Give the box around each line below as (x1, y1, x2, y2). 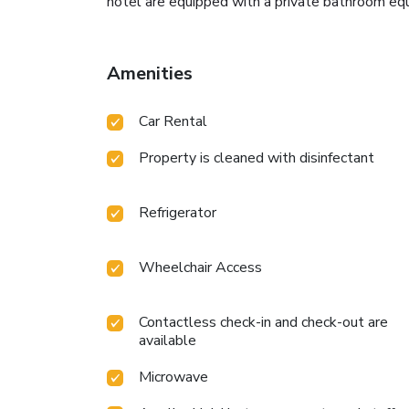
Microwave (139, 367, 208, 388)
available (139, 330, 196, 351)
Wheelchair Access (139, 257, 262, 278)
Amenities (107, 61, 193, 87)
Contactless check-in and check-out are (139, 312, 388, 333)
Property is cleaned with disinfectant (139, 148, 374, 169)
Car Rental (139, 111, 207, 132)
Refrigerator (139, 203, 216, 224)
